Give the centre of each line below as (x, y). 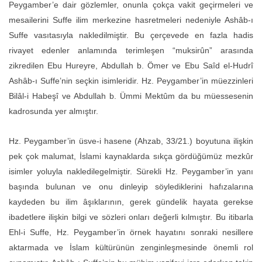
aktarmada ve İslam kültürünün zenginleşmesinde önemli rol (131, 247)
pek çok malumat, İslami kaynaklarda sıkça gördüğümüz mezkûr (131, 156)
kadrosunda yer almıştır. (54, 111)
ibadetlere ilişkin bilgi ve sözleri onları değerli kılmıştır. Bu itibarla (131, 217)
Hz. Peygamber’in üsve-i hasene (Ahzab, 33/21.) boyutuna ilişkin (131, 141)
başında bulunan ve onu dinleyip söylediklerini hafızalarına (131, 186)
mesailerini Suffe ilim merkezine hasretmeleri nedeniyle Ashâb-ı (131, 20)
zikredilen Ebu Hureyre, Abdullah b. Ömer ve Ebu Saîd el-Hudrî (131, 65)
